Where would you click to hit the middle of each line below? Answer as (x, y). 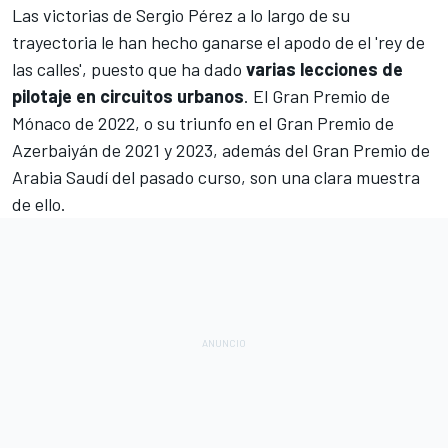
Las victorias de (74, 14)
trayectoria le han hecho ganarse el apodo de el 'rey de (218, 41)
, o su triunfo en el (205, 122)
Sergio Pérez (184, 14)
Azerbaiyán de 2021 (86, 149)
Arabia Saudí (60, 176)
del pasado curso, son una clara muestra (264, 176)
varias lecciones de (324, 68)
